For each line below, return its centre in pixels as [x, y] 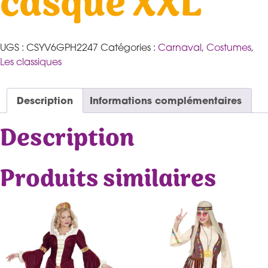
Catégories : [129, 47]
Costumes [229, 47]
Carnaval [180, 47]
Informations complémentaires [166, 100]
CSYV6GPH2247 [62, 47]
